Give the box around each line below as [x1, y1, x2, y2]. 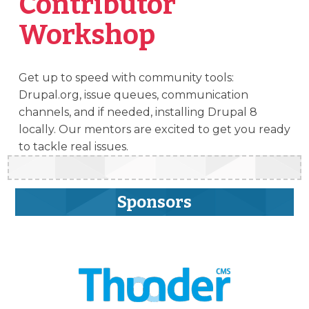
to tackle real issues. [18, 139, 128, 153]
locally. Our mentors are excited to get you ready [18, 122, 290, 136]
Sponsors [117, 192, 192, 212]
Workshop [18, 18, 155, 52]
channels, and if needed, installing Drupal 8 [18, 105, 257, 119]
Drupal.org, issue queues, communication [18, 88, 248, 101]
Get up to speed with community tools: [18, 70, 234, 84]
